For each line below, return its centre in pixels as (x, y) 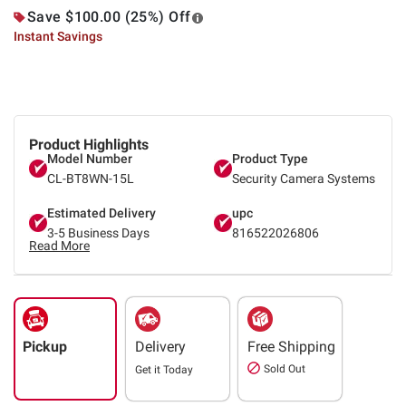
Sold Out (285, 368)
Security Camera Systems (304, 178)
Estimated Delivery (101, 213)
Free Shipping (291, 346)
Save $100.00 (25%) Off (109, 16)
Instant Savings (58, 36)
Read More (59, 245)
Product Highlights (89, 144)
